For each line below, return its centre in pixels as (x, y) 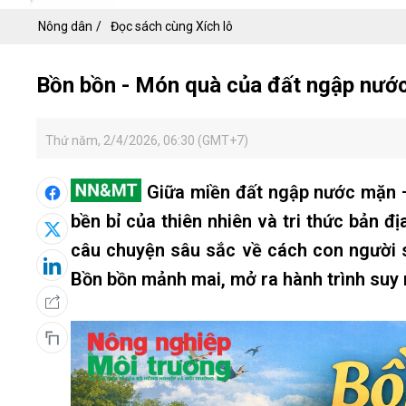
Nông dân (65, 26)
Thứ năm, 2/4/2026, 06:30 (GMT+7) (147, 140)
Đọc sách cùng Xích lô (172, 26)
